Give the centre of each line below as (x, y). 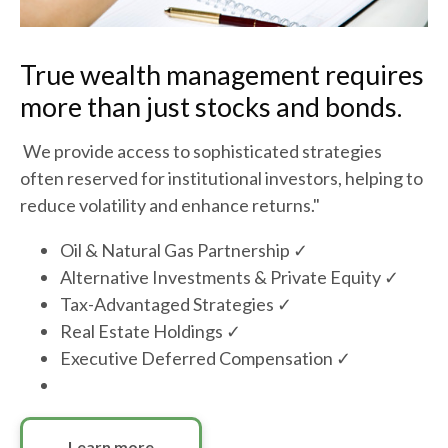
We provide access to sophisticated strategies (201, 151)
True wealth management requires (222, 75)
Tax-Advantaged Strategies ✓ (177, 304)
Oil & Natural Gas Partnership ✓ (185, 250)
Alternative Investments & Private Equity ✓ (231, 277)
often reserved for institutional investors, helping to (221, 178)
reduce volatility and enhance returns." (170, 205)
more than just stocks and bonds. (211, 107)
